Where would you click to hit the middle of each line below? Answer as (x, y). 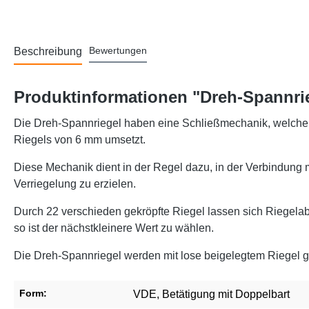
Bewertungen (118, 51)
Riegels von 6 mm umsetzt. (81, 140)
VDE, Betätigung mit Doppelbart (211, 295)
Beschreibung (48, 52)
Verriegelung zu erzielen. (76, 184)
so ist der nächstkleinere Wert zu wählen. (115, 228)
